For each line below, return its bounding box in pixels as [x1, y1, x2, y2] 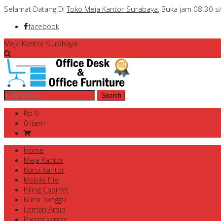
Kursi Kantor [24, 165, 65, 175]
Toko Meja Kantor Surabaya [67, 4, 158, 14]
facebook [28, 21, 59, 31]
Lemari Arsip [24, 204, 66, 214]
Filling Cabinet [24, 184, 69, 194]
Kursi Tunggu [24, 194, 66, 204]
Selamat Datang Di [4, 4, 67, 14]
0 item [24, 118, 45, 128]
